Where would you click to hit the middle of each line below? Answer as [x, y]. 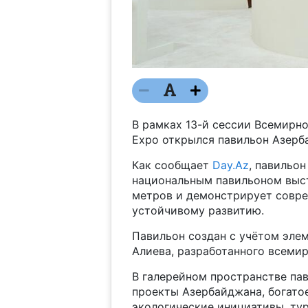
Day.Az [230, 165]
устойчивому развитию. [198, 210]
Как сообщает [172, 165]
